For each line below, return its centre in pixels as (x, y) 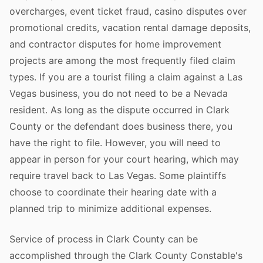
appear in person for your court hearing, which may (124, 159)
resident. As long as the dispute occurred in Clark (119, 110)
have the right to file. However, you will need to (115, 143)
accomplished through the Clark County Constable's (126, 255)
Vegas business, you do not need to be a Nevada (119, 93)
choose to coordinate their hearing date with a (113, 192)
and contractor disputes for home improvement (115, 44)
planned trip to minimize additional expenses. (110, 208)
